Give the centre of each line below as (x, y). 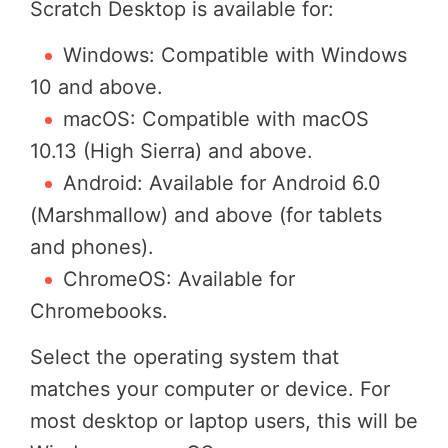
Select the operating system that (184, 356)
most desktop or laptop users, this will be (224, 420)
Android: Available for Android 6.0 (222, 182)
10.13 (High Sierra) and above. (171, 150)
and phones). (92, 246)
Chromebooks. (99, 310)
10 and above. (96, 86)
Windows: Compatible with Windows (235, 54)
